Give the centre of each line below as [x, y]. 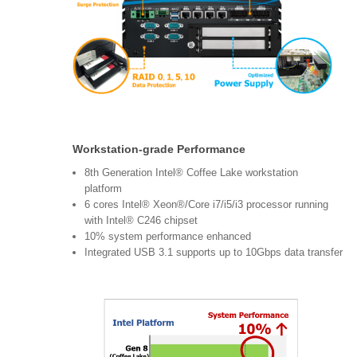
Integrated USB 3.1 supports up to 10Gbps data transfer [214, 253]
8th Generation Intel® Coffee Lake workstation [191, 173]
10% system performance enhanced [168, 237]
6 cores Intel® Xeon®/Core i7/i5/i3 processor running [206, 205]
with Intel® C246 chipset [144, 221]
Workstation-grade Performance [162, 149]
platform [108, 189]
